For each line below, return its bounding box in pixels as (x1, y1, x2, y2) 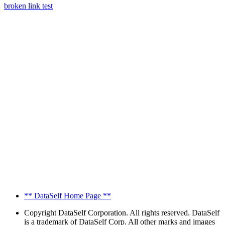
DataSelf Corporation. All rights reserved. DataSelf (58, 208, 219, 217)
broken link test (4, 2, 53, 11)
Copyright (24, 208, 56, 217)
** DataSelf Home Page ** (24, 191, 111, 200)
